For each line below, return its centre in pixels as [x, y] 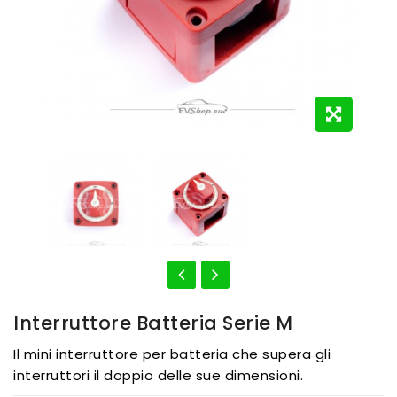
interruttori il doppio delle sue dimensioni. [158, 375]
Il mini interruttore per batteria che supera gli [172, 354]
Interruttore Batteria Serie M [153, 323]
